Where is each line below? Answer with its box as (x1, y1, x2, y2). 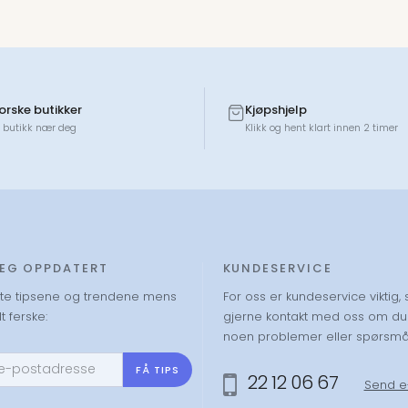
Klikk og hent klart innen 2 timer (245, 120, 398, 135)
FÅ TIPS (136, 362, 180, 377)
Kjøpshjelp (245, 101, 307, 118)
